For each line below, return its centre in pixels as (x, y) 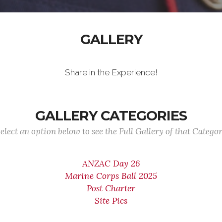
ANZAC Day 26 (111, 164)
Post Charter (111, 188)
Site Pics (111, 201)
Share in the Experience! (111, 72)
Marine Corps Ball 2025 (111, 176)
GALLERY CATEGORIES (111, 116)
